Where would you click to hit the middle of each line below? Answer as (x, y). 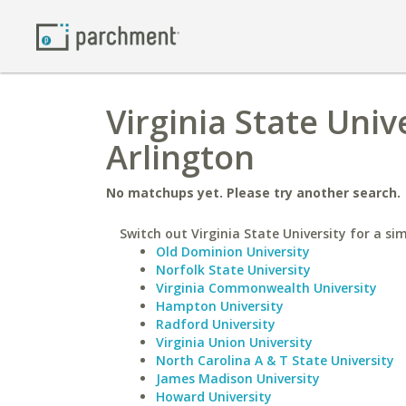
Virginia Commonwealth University (266, 288)
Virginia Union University (234, 342)
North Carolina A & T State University (275, 360)
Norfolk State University (233, 270)
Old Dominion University (233, 251)
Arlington (180, 157)
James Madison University (238, 378)
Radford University (216, 324)
